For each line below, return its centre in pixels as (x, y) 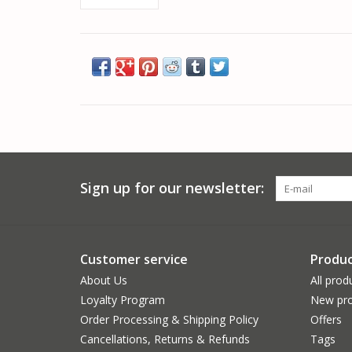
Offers (326, 319)
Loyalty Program (123, 299)
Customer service (134, 259)
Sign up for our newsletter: (172, 187)
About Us (104, 280)
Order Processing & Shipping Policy (169, 319)
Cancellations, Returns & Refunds (165, 339)
